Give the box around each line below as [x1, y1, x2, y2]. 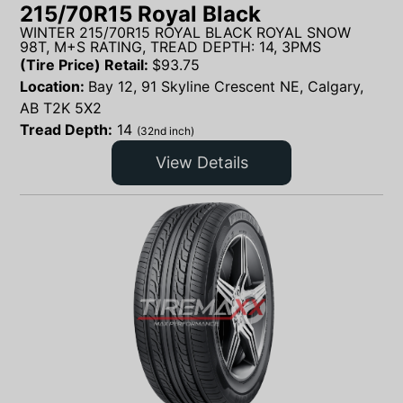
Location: [20, 76, 88, 95]
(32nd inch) [137, 123, 194, 138]
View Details [155, 153, 248, 173]
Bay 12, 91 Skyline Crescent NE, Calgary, [88, 76, 363, 95]
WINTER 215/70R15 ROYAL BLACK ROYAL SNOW [20, 22, 351, 41]
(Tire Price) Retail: [20, 55, 152, 74]
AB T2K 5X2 [20, 98, 102, 117]
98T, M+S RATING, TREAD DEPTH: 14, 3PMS [20, 37, 321, 56]
